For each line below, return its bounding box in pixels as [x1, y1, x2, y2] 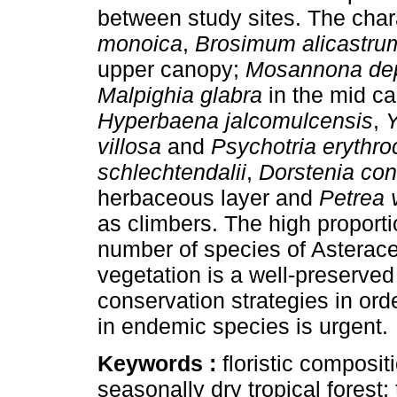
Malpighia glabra [97, 82, 262, 107]
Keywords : [97, 351, 222, 377]
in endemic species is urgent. [97, 313, 388, 339]
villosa [97, 133, 161, 159]
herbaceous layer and [97, 184, 319, 210]
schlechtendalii [97, 159, 246, 184]
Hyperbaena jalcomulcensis [97, 107, 373, 133]
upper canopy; [97, 56, 245, 82]
